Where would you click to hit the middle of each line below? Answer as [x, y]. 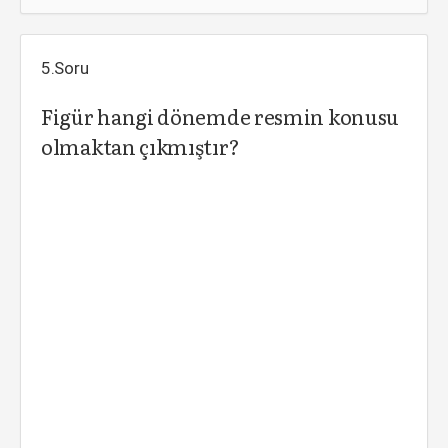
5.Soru [65, 68]
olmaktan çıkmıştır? [140, 146]
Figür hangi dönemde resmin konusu [220, 116]
